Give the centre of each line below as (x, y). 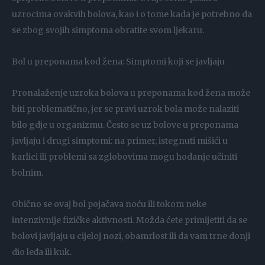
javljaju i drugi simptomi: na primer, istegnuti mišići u (120, 141)
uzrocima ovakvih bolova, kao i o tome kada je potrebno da (132, 14)
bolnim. (28, 173)
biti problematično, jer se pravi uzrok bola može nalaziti (125, 109)
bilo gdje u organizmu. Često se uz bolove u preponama (125, 125)
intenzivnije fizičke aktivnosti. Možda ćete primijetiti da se (130, 220)
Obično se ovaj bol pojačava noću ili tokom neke (109, 204)
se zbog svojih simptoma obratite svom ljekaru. (108, 30)
